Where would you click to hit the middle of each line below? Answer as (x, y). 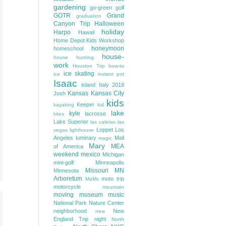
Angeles (63, 138)
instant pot (111, 74)
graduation (89, 16)
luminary (86, 138)
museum (91, 195)
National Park (70, 203)
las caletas (103, 122)
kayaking (64, 105)
